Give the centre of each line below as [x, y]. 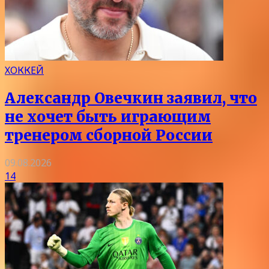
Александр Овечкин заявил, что [131, 98]
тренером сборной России [109, 135]
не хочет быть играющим [108, 116]
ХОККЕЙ [24, 70]
